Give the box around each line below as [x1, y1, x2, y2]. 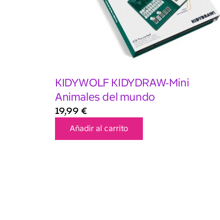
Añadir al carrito [70, 124, 128, 134]
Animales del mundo [55, 90, 155, 104]
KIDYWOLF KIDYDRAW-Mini [55, 76, 189, 89]
